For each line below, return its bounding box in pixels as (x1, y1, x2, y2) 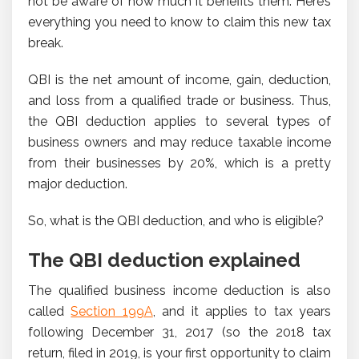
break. (28, 34, 63, 50)
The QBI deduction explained (28, 248, 301, 272)
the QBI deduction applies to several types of (28, 113, 331, 129)
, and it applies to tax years (152, 303, 331, 319)
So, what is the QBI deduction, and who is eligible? (28, 212, 324, 228)
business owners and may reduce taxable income (28, 134, 331, 150)
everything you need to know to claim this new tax (28, 14, 331, 30)
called (28, 303, 71, 319)
